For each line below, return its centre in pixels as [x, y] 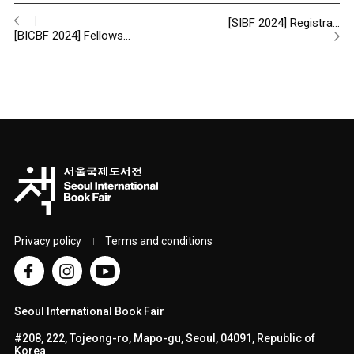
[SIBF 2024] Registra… [284, 23]
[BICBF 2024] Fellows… [72, 36]
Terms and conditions [158, 241]
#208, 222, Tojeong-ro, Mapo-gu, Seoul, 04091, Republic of [164, 338]
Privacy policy [47, 241]
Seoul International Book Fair [89, 311]
